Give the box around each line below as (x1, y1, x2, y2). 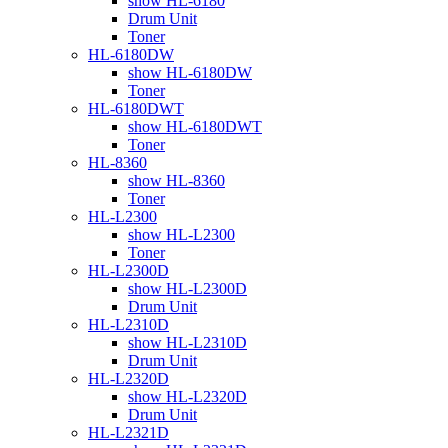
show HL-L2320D (128, 387, 247, 405)
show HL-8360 (128, 171, 225, 189)
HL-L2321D (88, 423, 169, 441)
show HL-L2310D (128, 333, 247, 351)
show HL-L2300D (128, 279, 247, 297)
